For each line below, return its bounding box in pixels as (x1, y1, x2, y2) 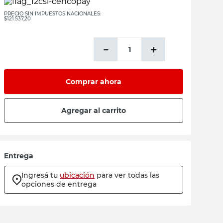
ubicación (60, 171, 95, 180)
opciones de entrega (21, 180, 97, 189)
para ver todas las (97, 171, 159, 180)
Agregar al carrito (61, 106, 126, 115)
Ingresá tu (21, 171, 58, 180)
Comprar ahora (66, 77, 121, 86)
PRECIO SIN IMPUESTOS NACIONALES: (4, 10, 101, 17)
